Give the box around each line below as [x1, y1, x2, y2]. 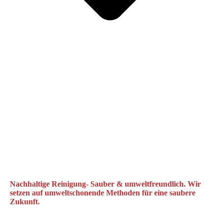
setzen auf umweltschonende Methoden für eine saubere [10, 188, 195, 197]
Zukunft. [10, 197, 40, 206]
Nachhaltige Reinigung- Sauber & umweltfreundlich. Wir [10, 179, 201, 188]
